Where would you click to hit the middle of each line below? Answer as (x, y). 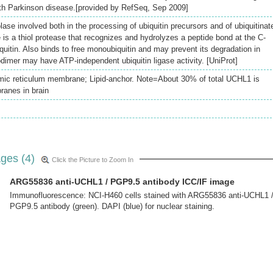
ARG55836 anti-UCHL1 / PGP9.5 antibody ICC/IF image (122, 182)
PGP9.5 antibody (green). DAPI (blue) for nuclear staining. (112, 206)
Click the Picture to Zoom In (93, 160)
